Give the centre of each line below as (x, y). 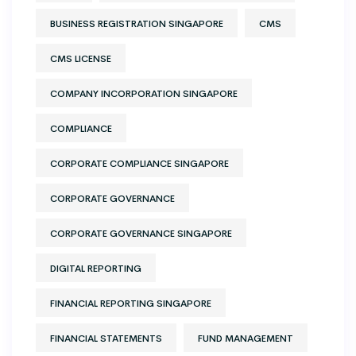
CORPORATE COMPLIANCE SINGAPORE (139, 163)
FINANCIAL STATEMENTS (106, 338)
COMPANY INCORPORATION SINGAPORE (144, 93)
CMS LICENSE (81, 58)
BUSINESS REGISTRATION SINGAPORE (137, 23)
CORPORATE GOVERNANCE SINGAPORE (141, 233)
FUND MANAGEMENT (246, 338)
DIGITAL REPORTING (96, 268)
